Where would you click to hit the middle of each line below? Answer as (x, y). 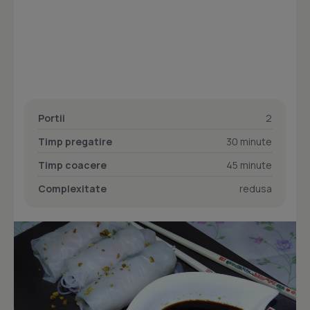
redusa (256, 189)
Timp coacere (72, 165)
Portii (52, 118)
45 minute (249, 165)
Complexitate (72, 189)
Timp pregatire (75, 142)
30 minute (249, 142)
